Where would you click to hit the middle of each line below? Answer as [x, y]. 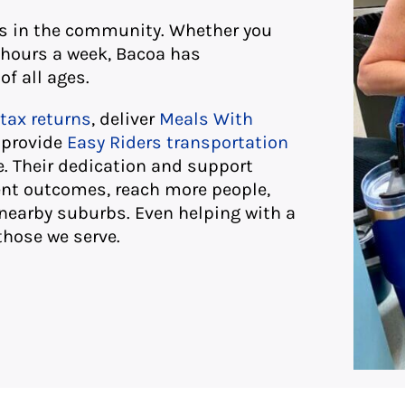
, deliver [125, 119]
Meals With [206, 119]
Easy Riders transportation [177, 143]
